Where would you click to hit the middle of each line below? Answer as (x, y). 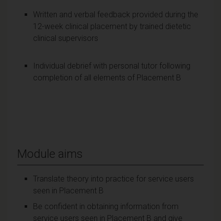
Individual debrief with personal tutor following (112, 66)
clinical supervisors (66, 38)
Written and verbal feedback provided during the (116, 14)
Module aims (50, 154)
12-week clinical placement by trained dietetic (112, 26)
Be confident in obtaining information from (106, 206)
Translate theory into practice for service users (113, 179)
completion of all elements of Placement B (107, 77)
